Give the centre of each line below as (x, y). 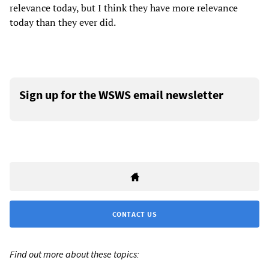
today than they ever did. (63, 23)
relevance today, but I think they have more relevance (124, 8)
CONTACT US (134, 214)
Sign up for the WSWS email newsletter (121, 95)
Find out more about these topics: (74, 254)
